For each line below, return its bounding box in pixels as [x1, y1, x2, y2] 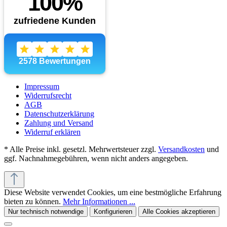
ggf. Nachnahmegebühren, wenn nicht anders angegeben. [4, 154, 188, 163]
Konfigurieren [94, 207, 132, 215]
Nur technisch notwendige [8, 207, 84, 215]
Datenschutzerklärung [24, 109, 94, 118]
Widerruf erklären [24, 127, 81, 136]
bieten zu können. [4, 197, 63, 206]
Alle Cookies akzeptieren [142, 207, 215, 215]
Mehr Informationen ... [63, 197, 135, 206]
